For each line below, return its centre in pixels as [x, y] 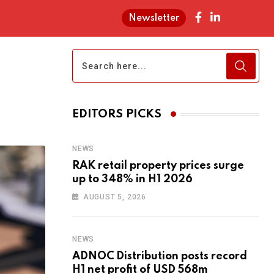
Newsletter [154, 18]
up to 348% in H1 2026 [132, 179]
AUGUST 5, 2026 [115, 197]
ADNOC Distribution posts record [160, 256]
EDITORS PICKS [117, 114]
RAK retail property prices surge [158, 166]
